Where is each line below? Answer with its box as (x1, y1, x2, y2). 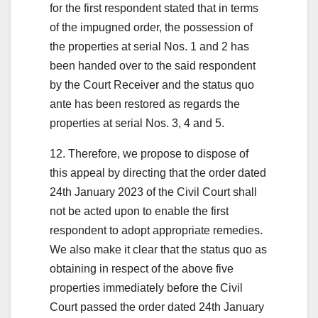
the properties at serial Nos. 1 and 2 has (50, 40, 249, 53)
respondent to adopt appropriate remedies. (50, 224, 263, 236)
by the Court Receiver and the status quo (50, 78, 254, 91)
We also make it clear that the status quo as (50, 243, 267, 256)
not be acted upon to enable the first (50, 204, 229, 217)
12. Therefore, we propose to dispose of (50, 147, 248, 160)
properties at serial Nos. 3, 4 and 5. (50, 116, 224, 129)
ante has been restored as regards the (50, 97, 240, 110)
